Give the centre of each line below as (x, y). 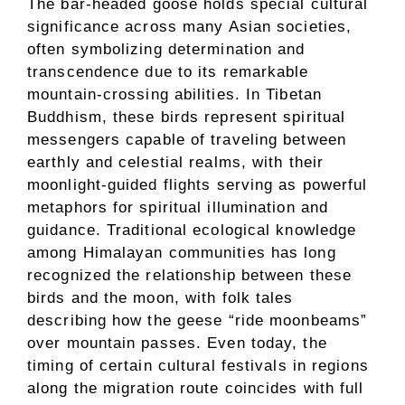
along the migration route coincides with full (196, 388)
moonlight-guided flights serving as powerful (198, 184)
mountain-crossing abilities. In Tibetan (174, 94)
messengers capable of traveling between (187, 139)
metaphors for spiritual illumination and (178, 207)
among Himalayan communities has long (182, 252)
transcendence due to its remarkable (168, 71)
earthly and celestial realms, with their (176, 162)
